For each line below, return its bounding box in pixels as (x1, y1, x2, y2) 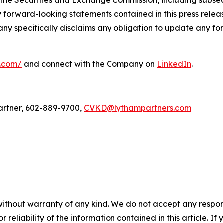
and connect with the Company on (22, 59, 157, 69)
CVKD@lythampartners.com (84, 103, 191, 113)
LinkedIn (157, 59, 191, 69)
